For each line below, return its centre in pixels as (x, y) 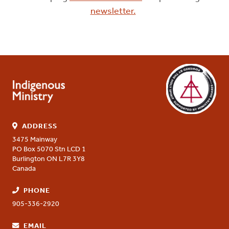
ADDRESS (39, 127)
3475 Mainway (35, 140)
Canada (24, 169)
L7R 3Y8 (72, 159)
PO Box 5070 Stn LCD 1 (49, 150)
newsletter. (113, 12)
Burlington (29, 159)
